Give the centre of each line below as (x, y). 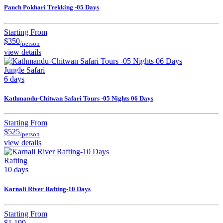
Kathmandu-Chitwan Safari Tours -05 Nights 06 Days (79, 98)
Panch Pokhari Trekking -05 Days (52, 7)
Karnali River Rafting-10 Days (47, 189)
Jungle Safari (24, 70)
